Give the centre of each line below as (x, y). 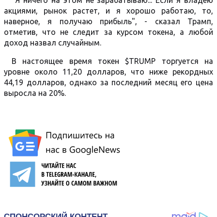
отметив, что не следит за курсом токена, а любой (108, 32)
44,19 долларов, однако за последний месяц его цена (108, 82)
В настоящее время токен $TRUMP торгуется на (112, 61)
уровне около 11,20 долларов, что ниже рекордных (108, 72)
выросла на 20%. (35, 93)
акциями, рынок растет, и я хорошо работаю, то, (108, 11)
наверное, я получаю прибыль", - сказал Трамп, (108, 21)
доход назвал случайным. (53, 43)
